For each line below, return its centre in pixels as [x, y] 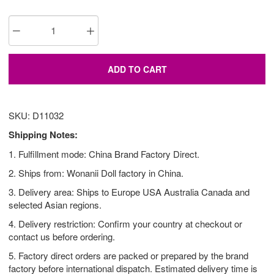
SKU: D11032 [36, 116]
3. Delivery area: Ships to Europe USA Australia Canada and [129, 192]
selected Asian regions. [55, 205]
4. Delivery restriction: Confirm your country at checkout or [125, 224]
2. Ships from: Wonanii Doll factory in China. [96, 173]
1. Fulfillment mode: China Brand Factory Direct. [104, 154]
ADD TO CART [137, 69]
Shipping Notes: [43, 135]
